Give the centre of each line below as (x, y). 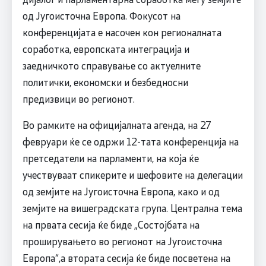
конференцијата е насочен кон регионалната (122, 32)
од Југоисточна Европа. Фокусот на (101, 15)
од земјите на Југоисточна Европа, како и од (121, 191)
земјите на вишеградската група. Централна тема (132, 208)
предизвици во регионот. (78, 98)
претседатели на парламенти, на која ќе (110, 158)
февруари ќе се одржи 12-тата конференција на (130, 141)
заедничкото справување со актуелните (111, 65)
